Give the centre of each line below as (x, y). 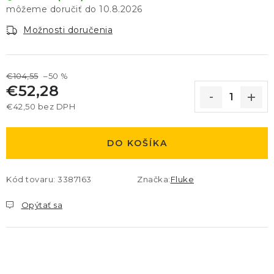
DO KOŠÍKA (137, 143)
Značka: (154, 179)
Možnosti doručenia (68, 30)
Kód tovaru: (31, 179)
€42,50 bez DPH (41, 106)
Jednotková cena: (46, 118)
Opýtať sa (42, 205)
